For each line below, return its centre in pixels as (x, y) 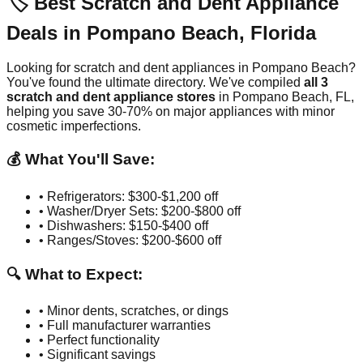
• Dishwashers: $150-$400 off (124, 225)
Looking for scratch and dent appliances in (129, 67)
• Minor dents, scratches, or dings (134, 311)
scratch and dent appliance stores (111, 96)
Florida (283, 32)
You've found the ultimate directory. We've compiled (155, 82)
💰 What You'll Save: (81, 160)
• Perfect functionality (99, 340)
